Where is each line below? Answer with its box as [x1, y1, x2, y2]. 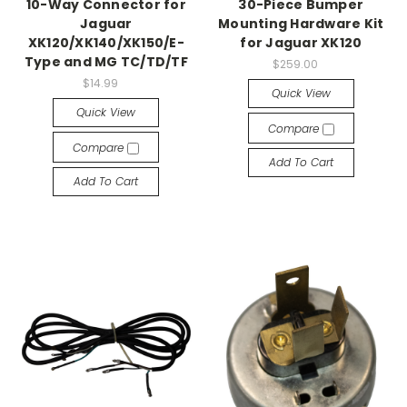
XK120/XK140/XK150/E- [27, 34, 184, 52]
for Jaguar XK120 [240, 34, 362, 52]
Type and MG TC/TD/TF [24, 53, 188, 71]
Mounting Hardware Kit [218, 15, 384, 33]
